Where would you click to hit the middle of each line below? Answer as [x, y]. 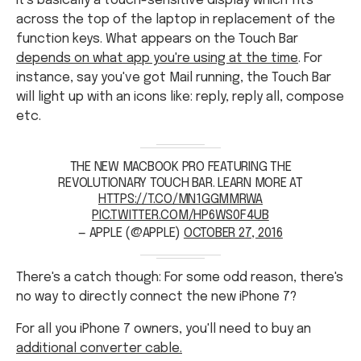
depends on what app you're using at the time [157, 58]
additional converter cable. [99, 348]
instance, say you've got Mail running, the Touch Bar [174, 77]
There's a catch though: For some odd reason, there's [180, 277]
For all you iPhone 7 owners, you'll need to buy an [164, 329]
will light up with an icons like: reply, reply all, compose [180, 97]
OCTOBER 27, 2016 [233, 233]
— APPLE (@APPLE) [131, 233]
